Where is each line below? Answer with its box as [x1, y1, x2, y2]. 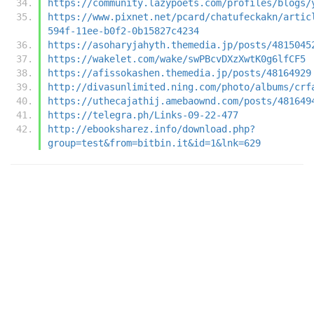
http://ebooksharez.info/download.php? [48, 123, 255, 135]
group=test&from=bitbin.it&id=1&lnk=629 [48, 137, 261, 149]
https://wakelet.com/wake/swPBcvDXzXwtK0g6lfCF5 [48, 53, 306, 64]
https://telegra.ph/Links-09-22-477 [48, 109, 238, 121]
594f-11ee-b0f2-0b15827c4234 [48, 25, 199, 36]
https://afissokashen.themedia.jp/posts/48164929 [48, 67, 311, 78]
